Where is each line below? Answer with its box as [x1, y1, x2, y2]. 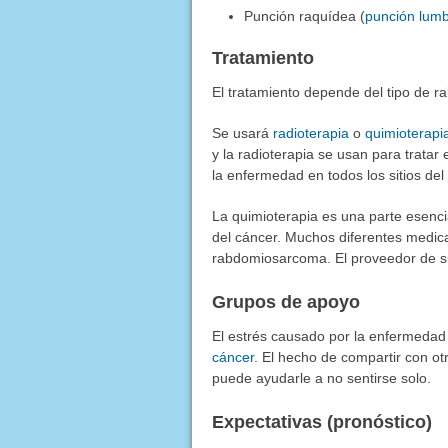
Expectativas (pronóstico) [211, 411, 432, 432]
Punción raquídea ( [244, 7, 366, 24]
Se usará [211, 124, 273, 141]
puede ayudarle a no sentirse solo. [211, 369, 431, 386]
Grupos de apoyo [211, 291, 360, 312]
